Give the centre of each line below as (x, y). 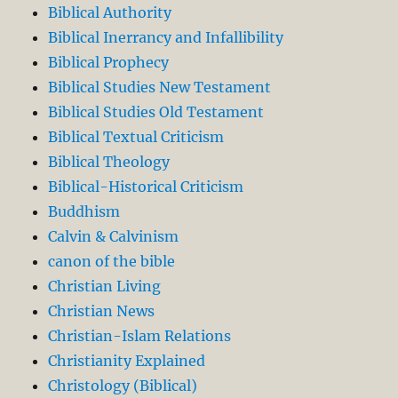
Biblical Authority (110, 12)
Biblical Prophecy (109, 62)
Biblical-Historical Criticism (146, 186)
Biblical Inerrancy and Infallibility (166, 37)
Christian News (102, 310)
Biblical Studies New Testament (160, 87)
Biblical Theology (109, 161)
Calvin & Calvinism (114, 236)
